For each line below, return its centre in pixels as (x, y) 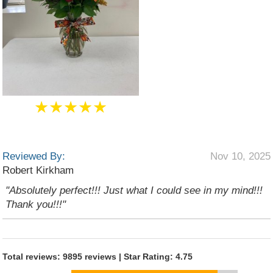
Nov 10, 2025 (240, 156)
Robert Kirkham (38, 170)
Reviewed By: (34, 156)
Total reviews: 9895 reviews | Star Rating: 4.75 (97, 257)
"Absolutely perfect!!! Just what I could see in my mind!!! (134, 190)
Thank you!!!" (36, 204)
